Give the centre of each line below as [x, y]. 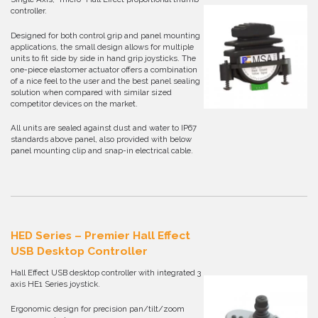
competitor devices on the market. [74, 103]
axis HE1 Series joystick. [55, 284]
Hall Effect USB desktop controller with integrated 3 [106, 273]
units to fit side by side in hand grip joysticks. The [103, 58]
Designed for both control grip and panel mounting [105, 35]
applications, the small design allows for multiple [102, 46]
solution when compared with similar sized [91, 92]
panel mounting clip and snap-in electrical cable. [102, 150]
